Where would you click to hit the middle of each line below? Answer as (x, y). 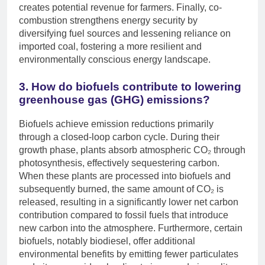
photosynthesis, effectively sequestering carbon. (119, 163)
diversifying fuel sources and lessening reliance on (125, 34)
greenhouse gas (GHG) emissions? (114, 100)
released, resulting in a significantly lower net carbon (129, 202)
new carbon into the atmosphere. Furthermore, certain (131, 228)
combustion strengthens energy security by (108, 21)
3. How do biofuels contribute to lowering (130, 87)
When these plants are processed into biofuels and (125, 176)
